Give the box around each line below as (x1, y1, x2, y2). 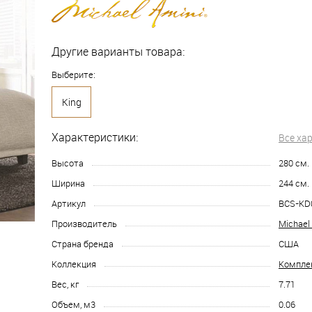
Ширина (52, 176, 85, 189)
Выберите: (52, 68, 95, 81)
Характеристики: (52, 129, 138, 145)
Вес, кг (52, 277, 79, 290)
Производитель (52, 217, 117, 230)
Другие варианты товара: (52, 43, 185, 59)
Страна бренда (52, 237, 114, 250)
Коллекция (52, 257, 96, 270)
